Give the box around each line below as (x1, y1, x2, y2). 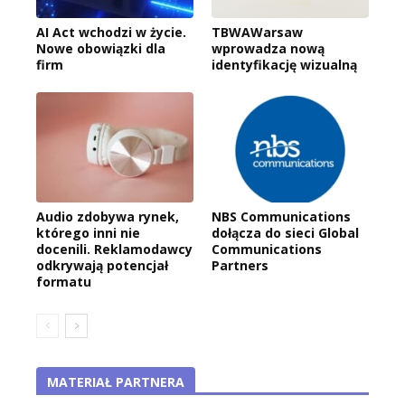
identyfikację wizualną (212, 56, 357, 74)
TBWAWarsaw (212, 24, 303, 42)
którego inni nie (36, 224, 140, 242)
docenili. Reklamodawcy (36, 240, 193, 259)
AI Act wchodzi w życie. (36, 24, 186, 42)
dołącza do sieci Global (212, 224, 359, 242)
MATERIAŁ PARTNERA (47, 373, 184, 391)
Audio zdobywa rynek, (36, 208, 179, 226)
